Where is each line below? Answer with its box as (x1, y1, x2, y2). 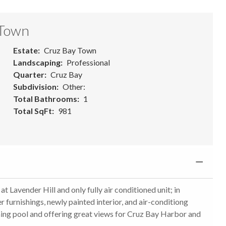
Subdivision (13, 81, 56, 91)
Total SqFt (13, 105, 52, 116)
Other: (62, 81, 85, 91)
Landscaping (13, 57, 61, 67)
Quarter (13, 69, 44, 79)
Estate (13, 45, 38, 55)
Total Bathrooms (13, 93, 77, 103)
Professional (66, 57, 110, 67)
